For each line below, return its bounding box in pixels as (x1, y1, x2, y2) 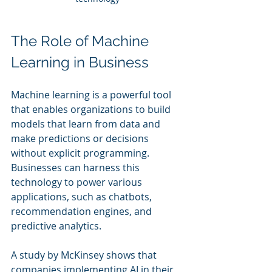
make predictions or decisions (11, 131, 151, 145)
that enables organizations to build (11, 102, 173, 116)
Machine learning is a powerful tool (11, 87, 174, 101)
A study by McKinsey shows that (11, 248, 159, 262)
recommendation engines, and (11, 204, 154, 218)
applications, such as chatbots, (11, 189, 154, 203)
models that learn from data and (11, 117, 163, 131)
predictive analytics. (11, 219, 101, 233)
